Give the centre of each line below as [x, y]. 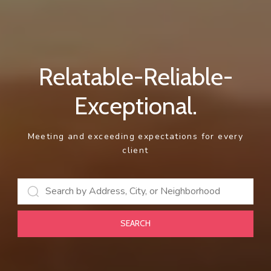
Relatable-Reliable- [135, 76]
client [135, 150]
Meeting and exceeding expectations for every [135, 136]
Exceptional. [135, 105]
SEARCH [135, 223]
